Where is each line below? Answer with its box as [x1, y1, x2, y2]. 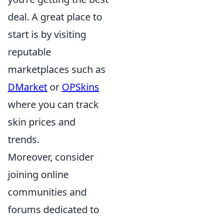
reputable [8, 45, 51, 58]
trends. [8, 132, 39, 146]
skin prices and [8, 115, 75, 128]
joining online [8, 167, 69, 181]
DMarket [8, 80, 47, 93]
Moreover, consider [8, 150, 94, 163]
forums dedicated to [8, 202, 99, 216]
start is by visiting [8, 27, 86, 41]
